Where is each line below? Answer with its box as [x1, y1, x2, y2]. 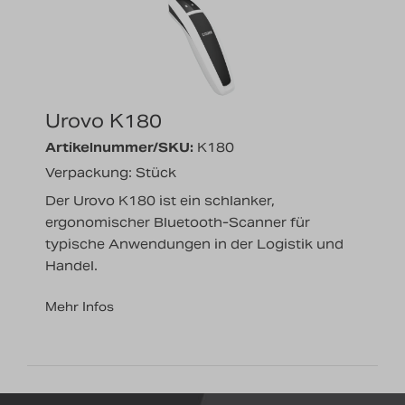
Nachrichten [29, 6, 120, 24]
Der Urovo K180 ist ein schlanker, [45, 193, 275, 210]
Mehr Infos [45, 299, 114, 316]
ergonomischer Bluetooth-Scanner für [45, 214, 310, 231]
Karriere [29, 50, 89, 67]
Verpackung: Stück [45, 165, 176, 182]
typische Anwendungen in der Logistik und [45, 236, 344, 253]
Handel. [45, 258, 98, 275]
